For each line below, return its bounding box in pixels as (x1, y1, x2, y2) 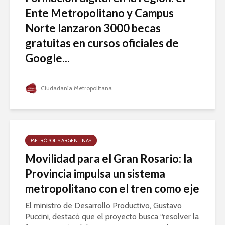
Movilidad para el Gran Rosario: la (25, 152, 192, 166)
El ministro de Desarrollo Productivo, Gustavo (25, 201, 182, 211)
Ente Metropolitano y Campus (25, 6, 174, 20)
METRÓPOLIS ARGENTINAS (31, 137, 91, 144)
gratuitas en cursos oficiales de (25, 36, 179, 50)
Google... (25, 51, 70, 65)
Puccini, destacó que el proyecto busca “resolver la (25, 212, 199, 222)
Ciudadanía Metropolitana (39, 84, 112, 92)
